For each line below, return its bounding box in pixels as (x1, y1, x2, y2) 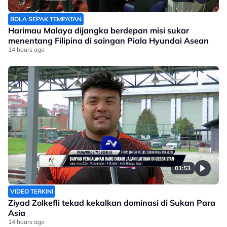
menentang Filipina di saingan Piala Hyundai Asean (8, 35, 209, 46)
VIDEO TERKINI (10, 187, 53, 196)
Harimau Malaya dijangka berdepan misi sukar (8, 25, 189, 36)
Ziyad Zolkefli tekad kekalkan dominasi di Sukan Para (8, 198, 215, 208)
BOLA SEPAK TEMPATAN (10, 15, 82, 23)
